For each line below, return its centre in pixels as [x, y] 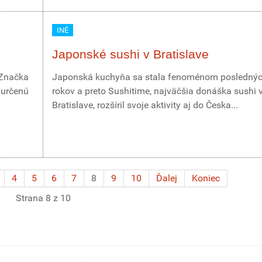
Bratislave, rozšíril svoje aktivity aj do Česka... [145, 105]
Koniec [206, 178]
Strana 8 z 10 [43, 198]
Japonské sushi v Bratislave [130, 54]
